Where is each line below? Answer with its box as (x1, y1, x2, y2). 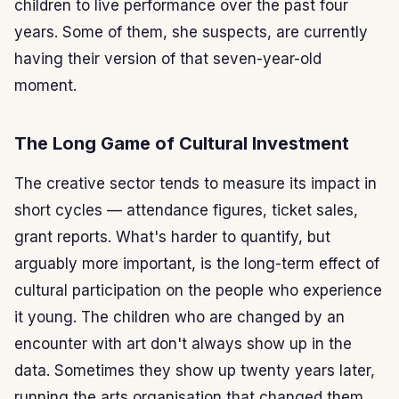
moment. (14, 76, 77, 94)
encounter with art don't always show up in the (14, 334, 352, 353)
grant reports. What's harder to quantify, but (14, 227, 330, 246)
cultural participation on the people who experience (14, 281, 382, 299)
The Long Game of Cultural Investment (14, 132, 349, 154)
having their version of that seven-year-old (14, 49, 322, 68)
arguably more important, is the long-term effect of (14, 254, 379, 273)
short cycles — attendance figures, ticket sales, (14, 200, 358, 219)
